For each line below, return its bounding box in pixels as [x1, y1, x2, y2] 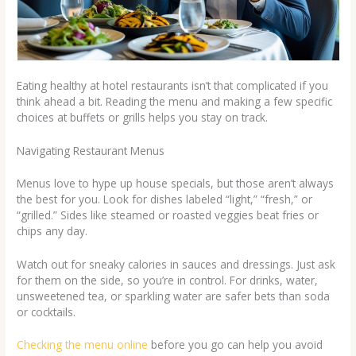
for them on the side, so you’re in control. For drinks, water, [17, 272, 319, 288]
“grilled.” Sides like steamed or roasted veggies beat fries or [17, 207, 319, 222]
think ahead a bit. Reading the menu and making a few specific [17, 94, 333, 110]
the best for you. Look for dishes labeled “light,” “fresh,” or [17, 191, 313, 207]
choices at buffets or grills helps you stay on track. [17, 110, 269, 126]
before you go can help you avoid [148, 337, 323, 353]
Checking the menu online [17, 337, 149, 353]
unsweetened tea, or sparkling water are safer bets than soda [17, 288, 331, 304]
